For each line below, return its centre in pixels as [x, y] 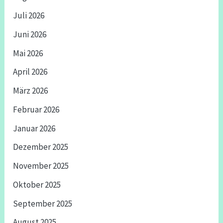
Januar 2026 [34, 128]
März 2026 [31, 91]
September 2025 [43, 203]
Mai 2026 [28, 53]
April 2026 [30, 72]
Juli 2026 [29, 16]
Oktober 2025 [37, 184]
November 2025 [41, 166]
